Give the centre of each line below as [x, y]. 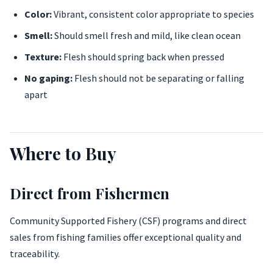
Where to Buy [63, 154]
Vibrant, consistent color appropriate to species [153, 14]
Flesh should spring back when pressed [143, 57]
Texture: [43, 57]
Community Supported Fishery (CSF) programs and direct [128, 221]
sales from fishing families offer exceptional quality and [126, 237]
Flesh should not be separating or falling [158, 78]
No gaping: [48, 78]
